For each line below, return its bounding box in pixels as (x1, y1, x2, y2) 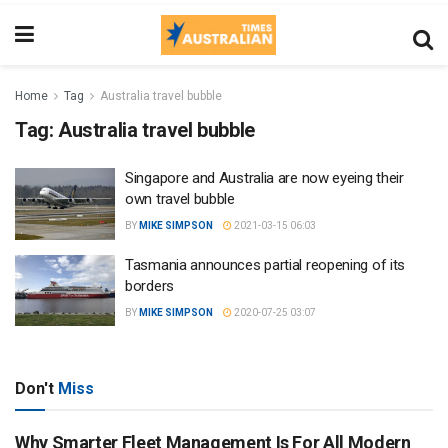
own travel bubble (125, 190, 235, 208)
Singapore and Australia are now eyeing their (125, 169, 404, 187)
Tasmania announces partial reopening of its (125, 255, 406, 274)
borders (125, 276, 174, 295)
